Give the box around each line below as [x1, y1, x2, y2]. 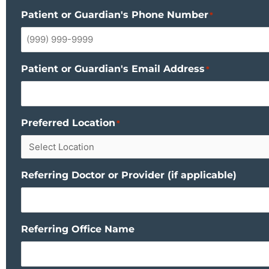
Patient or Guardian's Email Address [21, 63, 205, 74]
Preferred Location [21, 117, 115, 128]
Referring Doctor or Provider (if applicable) [21, 169, 237, 181]
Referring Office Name [21, 223, 134, 235]
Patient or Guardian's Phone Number [21, 9, 208, 20]
